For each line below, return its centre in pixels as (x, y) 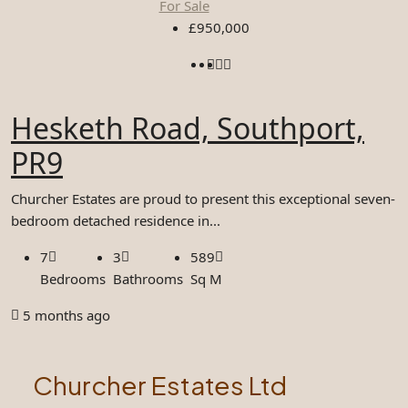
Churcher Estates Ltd (160, 385)
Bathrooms (148, 279)
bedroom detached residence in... (116, 220)
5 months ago (66, 315)
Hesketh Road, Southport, (188, 128)
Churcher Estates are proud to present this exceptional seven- (203, 199)
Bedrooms (73, 279)
